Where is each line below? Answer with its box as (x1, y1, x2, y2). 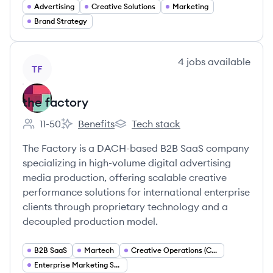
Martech (84, 246, 114, 255)
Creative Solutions (91, 2, 155, 11)
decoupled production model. (23, 215, 158, 227)
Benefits (78, 118, 115, 130)
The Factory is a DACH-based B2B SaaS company (23, 142, 249, 154)
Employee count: (22, 124, 98, 136)
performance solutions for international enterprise (23, 186, 250, 198)
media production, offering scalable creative (23, 171, 227, 183)
